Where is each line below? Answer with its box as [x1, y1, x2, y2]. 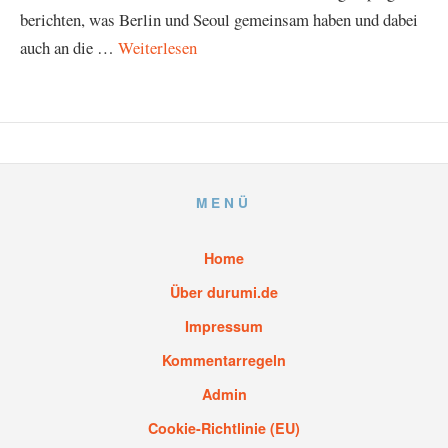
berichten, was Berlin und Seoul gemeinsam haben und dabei [20, 8, 418, 31]
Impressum [185, 316, 263, 336]
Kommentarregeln [162, 350, 286, 370]
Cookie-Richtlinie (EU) [148, 418, 300, 438]
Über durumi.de [170, 282, 278, 302]
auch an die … [20, 36, 118, 59]
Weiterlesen [118, 36, 197, 59]
